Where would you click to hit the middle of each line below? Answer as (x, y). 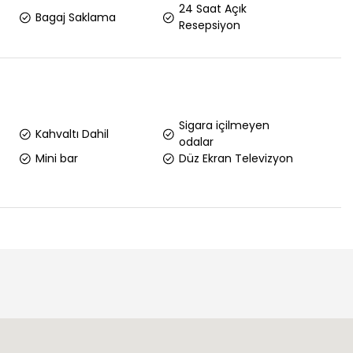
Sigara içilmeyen (225, 125)
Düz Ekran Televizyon (236, 158)
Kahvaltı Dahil (72, 134)
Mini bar (56, 158)
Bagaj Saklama (75, 17)
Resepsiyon (210, 25)
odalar (197, 142)
